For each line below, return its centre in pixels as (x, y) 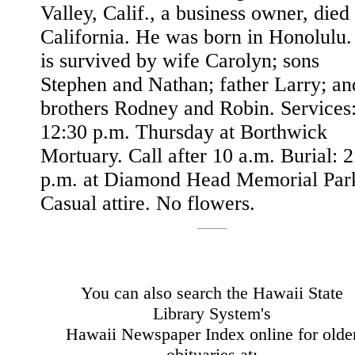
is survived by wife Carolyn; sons (180, 61)
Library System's (212, 313)
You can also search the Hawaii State (212, 293)
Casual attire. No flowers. (148, 203)
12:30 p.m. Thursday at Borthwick (184, 132)
